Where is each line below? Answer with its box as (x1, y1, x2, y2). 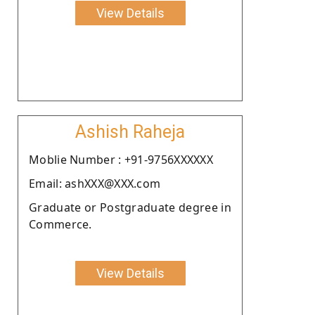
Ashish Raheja (75, 121, 185, 142)
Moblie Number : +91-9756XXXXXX (29, 151, 213, 167)
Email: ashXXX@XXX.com (29, 175, 161, 191)
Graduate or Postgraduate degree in (29, 199, 231, 215)
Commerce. (29, 216, 92, 232)
